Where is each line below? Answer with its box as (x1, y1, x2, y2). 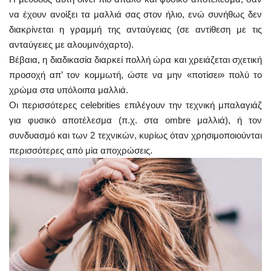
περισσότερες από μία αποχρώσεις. (9, 145, 152, 155)
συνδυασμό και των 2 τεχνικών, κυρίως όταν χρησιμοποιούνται (9, 129, 262, 140)
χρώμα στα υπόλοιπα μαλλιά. (9, 84, 128, 95)
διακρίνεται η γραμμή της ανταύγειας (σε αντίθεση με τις (9, 24, 262, 34)
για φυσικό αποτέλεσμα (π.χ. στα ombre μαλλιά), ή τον (9, 114, 262, 125)
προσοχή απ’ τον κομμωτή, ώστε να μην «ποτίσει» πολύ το (9, 69, 262, 80)
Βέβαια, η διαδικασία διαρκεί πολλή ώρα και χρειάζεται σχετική (9, 54, 262, 65)
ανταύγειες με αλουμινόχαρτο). (9, 39, 134, 50)
